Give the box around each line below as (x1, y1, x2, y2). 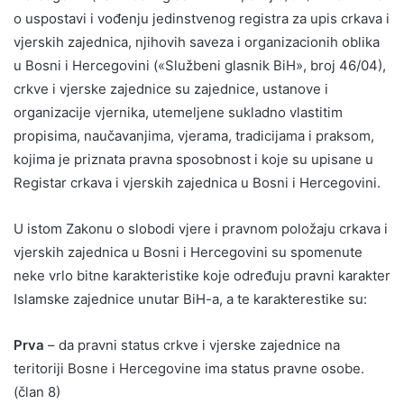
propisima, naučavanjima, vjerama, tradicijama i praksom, (14, 126, 374, 144)
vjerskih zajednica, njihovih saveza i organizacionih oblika (14, 32, 380, 50)
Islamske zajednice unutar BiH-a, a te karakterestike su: (14, 289, 367, 308)
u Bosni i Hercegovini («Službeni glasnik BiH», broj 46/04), (14, 56, 386, 74)
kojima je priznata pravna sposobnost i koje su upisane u (14, 150, 373, 168)
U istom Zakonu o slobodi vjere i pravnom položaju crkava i (14, 219, 388, 237)
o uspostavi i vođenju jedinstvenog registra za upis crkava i (14, 9, 390, 27)
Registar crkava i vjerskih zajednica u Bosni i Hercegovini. (14, 173, 381, 191)
